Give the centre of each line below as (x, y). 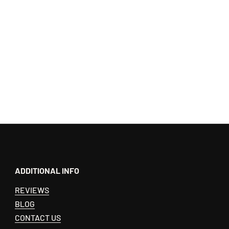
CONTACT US (38, 217)
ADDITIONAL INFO (47, 170)
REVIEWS (32, 190)
